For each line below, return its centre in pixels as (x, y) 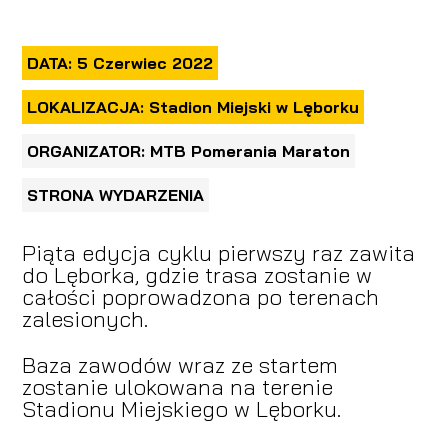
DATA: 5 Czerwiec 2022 (119, 62)
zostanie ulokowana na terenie (177, 386)
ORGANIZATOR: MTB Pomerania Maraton (188, 150)
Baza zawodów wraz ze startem (179, 364)
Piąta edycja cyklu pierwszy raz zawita (218, 252)
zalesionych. (84, 318)
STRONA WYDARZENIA (115, 194)
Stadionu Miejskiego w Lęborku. (181, 408)
